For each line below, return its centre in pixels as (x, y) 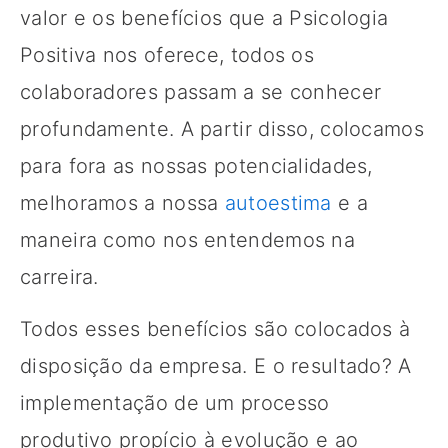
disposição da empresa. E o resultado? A (216, 365)
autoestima (278, 202)
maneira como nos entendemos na (187, 239)
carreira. (59, 276)
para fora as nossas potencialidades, (196, 165)
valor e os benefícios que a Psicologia (204, 17)
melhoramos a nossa (122, 202)
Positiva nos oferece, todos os (167, 54)
